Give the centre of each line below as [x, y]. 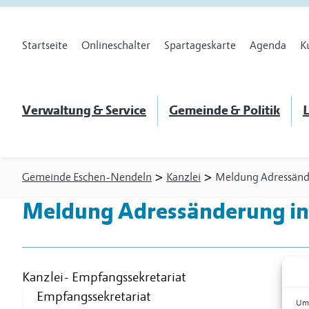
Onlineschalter [116, 46]
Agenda [268, 46]
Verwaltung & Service [84, 111]
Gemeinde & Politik [225, 111]
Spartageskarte [200, 46]
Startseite [45, 46]
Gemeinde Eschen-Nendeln [87, 178]
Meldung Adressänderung [154, 212]
